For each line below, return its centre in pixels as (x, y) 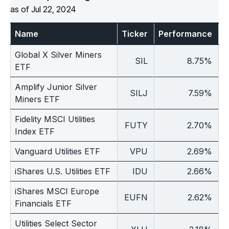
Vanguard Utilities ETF (58, 152)
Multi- (204, 10)
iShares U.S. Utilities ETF (63, 171)
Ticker (135, 34)
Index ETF (35, 132)
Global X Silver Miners (58, 55)
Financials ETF (43, 204)
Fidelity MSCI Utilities (55, 119)
